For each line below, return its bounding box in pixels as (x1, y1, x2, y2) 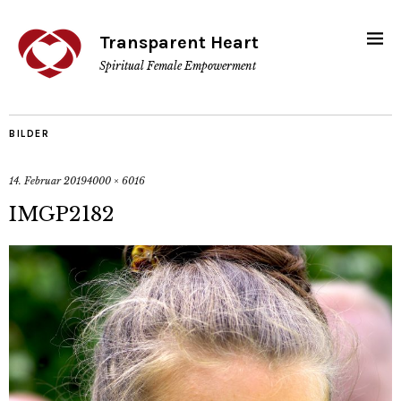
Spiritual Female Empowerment (99, 59, 256, 73)
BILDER (9, 128, 49, 140)
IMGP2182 (9, 202, 115, 226)
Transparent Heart (99, 32, 259, 53)
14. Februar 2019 (9, 175, 87, 187)
